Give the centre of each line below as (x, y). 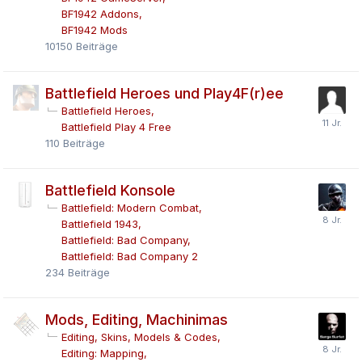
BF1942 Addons (100, 13)
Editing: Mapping (103, 353)
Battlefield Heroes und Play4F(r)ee (164, 93)
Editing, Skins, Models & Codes (139, 337)
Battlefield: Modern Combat (130, 207)
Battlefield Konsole (110, 190)
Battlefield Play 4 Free (116, 126)
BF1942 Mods (95, 29)
